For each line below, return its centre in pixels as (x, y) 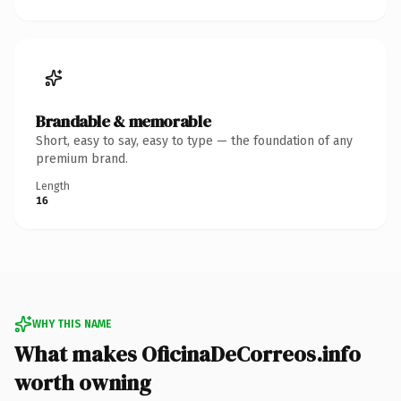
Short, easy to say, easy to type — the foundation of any (194, 141)
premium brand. (82, 158)
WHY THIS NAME (72, 324)
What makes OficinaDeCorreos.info (188, 354)
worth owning (83, 382)
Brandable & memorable (124, 121)
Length (53, 186)
